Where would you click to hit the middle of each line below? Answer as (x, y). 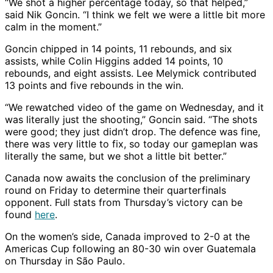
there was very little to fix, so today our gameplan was (131, 144)
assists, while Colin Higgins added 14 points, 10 (114, 61)
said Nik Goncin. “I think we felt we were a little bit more (135, 14)
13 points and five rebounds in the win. (94, 85)
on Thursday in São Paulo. (65, 261)
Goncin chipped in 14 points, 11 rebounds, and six (119, 48)
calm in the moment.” (53, 27)
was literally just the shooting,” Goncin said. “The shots (131, 119)
